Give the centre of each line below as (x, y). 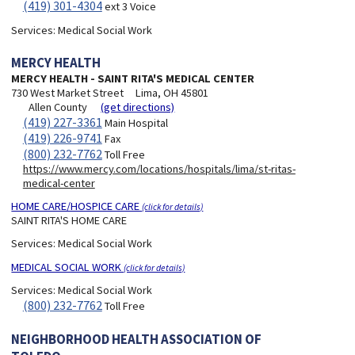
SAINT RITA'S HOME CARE (69, 220)
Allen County (57, 107)
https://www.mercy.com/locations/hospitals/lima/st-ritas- (159, 169)
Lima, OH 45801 (172, 93)
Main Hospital (135, 123)
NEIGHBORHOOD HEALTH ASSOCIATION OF (137, 339)
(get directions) (138, 107)
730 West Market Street (68, 93)
